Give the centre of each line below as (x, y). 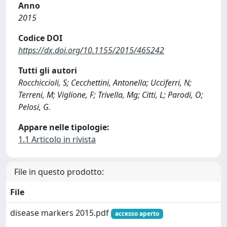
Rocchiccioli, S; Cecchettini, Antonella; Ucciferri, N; (105, 83)
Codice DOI (40, 38)
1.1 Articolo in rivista (57, 139)
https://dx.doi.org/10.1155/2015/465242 (91, 50)
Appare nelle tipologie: (64, 127)
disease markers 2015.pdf (61, 213)
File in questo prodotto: (59, 172)
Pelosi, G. (34, 107)
